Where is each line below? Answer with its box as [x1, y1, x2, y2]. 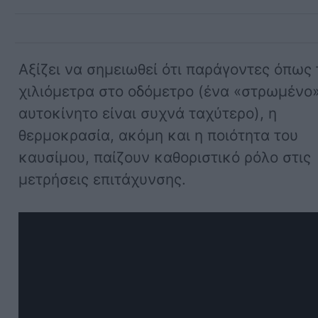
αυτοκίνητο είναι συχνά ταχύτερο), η [18, 104, 278, 123]
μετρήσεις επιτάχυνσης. [18, 170, 187, 189]
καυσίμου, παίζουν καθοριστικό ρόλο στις [18, 148, 312, 167]
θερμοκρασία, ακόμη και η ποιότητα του [18, 126, 299, 145]
